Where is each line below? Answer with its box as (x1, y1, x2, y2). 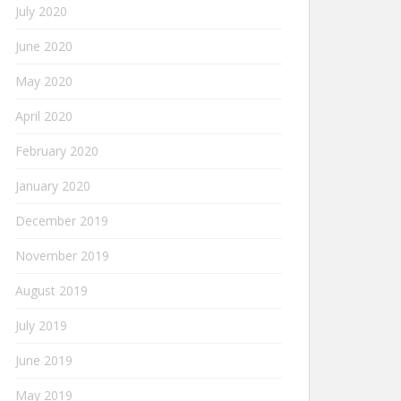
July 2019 (15, 317, 67, 334)
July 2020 (15, 3, 67, 20)
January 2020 (15, 177, 90, 194)
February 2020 (15, 142, 98, 159)
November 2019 (15, 247, 109, 264)
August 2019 (15, 282, 88, 299)
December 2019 (15, 212, 108, 229)
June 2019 (15, 352, 73, 369)
